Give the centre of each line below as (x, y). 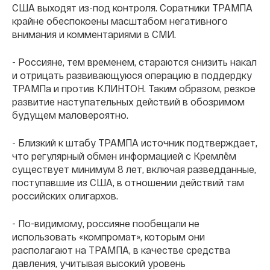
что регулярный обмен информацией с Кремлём (124, 156)
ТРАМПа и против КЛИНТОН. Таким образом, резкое (134, 89)
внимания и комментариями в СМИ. (94, 34)
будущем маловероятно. (70, 115)
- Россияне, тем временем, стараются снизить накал (134, 62)
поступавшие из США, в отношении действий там (128, 183)
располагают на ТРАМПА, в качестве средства (121, 250)
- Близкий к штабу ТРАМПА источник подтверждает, (135, 143)
